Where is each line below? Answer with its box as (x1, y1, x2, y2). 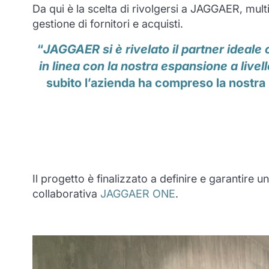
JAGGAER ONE (100, 187, 175, 201)
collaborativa (32, 187, 100, 201)
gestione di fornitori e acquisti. (32, 17, 183, 31)
